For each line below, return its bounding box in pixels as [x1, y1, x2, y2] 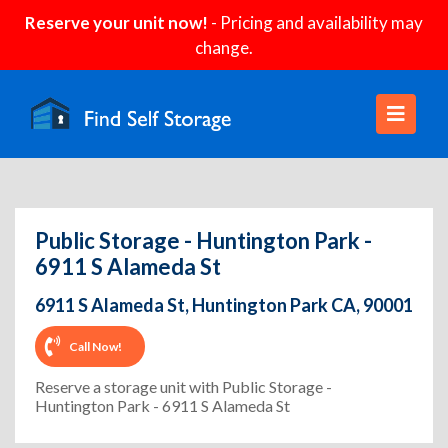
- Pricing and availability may [208, 12, 423, 33]
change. [195, 37, 253, 58]
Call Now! [69, 338, 122, 354]
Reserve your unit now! [25, 12, 208, 33]
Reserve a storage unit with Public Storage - [35, 377, 332, 396]
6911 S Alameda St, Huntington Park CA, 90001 [35, 294, 413, 316]
